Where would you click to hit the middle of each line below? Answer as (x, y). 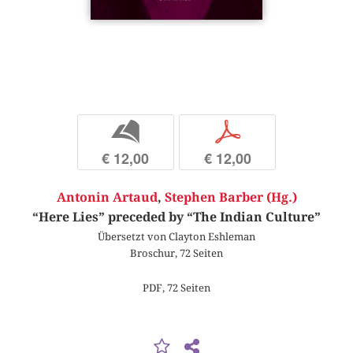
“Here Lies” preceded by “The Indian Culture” (176, 217)
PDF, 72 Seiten (176, 287)
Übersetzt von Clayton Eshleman (176, 237)
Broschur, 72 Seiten (176, 253)
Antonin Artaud (107, 198)
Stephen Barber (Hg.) (230, 198)
